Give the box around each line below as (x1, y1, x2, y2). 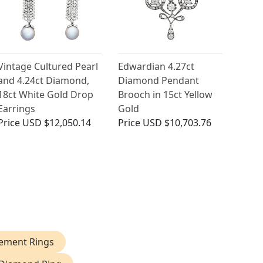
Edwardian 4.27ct (118, 60, 195, 73)
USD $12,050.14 (22, 116, 91, 130)
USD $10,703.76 (143, 116, 212, 130)
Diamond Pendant (118, 74, 200, 87)
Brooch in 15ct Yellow (118, 88, 213, 102)
